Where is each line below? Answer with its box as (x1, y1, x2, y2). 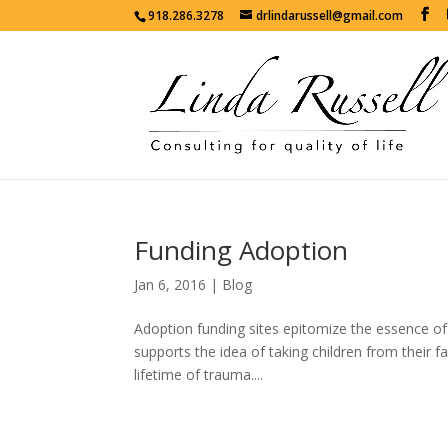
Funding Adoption (134, 232, 349, 268)
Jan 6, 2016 (134, 275, 207, 294)
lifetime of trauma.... (134, 365, 264, 384)
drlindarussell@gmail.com (256, 7, 404, 24)
